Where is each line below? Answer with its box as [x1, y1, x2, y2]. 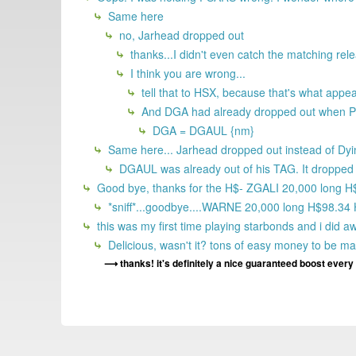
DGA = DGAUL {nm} [149, 122, 254, 139]
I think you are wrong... [127, 65, 246, 82]
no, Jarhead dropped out [116, 27, 244, 44]
